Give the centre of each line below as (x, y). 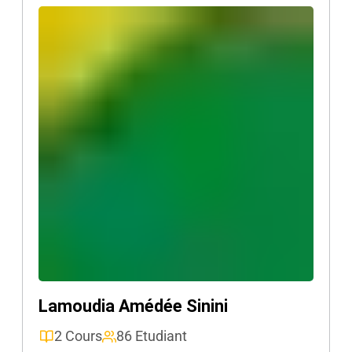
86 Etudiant (152, 336)
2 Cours (78, 336)
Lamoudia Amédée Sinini (133, 306)
